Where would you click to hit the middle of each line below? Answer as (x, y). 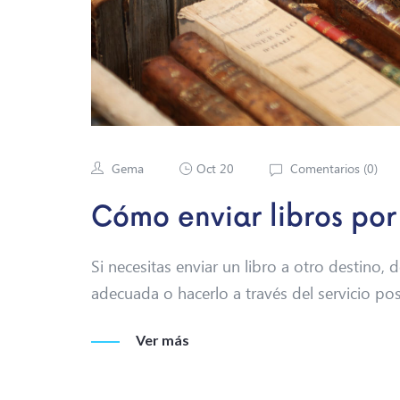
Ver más (162, 339)
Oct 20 (215, 168)
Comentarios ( (327, 168)
